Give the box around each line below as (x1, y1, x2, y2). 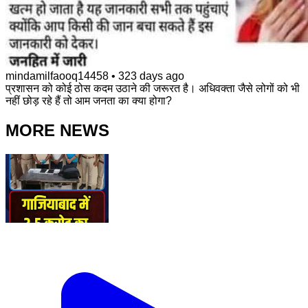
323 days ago (118, 70, 184, 82)
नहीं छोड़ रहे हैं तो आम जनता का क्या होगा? (5, 95, 172, 107)
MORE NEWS (5, 121, 109, 140)
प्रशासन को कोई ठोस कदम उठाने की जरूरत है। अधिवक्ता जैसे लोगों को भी (5, 82, 300, 95)
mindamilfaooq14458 (5, 70, 109, 82)
